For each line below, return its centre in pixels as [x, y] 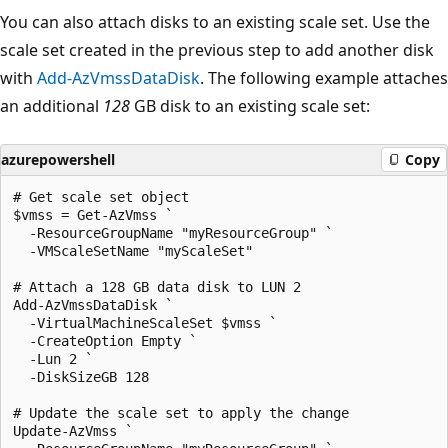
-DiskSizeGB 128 [81, 376]
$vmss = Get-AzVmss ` [93, 214]
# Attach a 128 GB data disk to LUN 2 [157, 286]
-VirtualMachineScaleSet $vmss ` [145, 322]
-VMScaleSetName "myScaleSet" [133, 250]
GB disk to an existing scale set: [250, 105]
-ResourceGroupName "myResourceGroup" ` [173, 232]
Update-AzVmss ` [73, 430]
